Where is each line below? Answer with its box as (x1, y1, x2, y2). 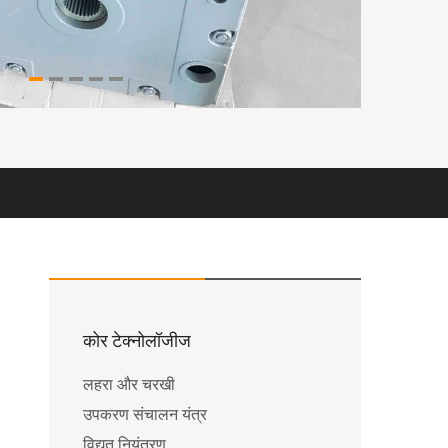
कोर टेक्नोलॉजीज (83, 330, 191, 352)
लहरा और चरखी (83, 375, 175, 394)
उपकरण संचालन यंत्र (83, 405, 207, 424)
